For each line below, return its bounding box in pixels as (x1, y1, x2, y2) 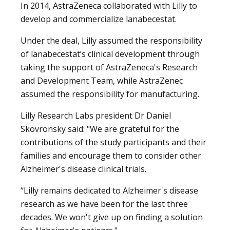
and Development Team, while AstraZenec (21, 74, 183, 86)
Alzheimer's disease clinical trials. (21, 163, 146, 175)
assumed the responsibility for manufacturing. (21, 88, 199, 100)
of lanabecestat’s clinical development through (21, 48, 200, 60)
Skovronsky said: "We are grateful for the (21, 123, 179, 135)
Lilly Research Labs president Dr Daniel (21, 109, 171, 121)
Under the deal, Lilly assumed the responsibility (21, 34, 202, 46)
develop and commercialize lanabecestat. (21, 13, 177, 25)
